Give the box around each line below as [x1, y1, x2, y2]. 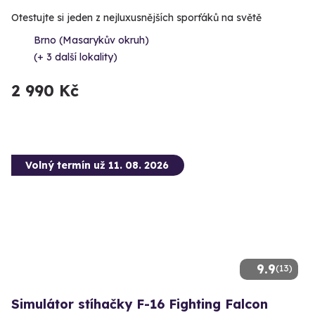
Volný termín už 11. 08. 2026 [25, 158, 169, 172]
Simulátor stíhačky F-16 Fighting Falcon [11, 295, 268, 312]
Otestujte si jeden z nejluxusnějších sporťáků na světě [11, 11, 262, 24]
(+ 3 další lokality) [34, 50, 117, 63]
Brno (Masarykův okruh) [34, 33, 149, 46]
